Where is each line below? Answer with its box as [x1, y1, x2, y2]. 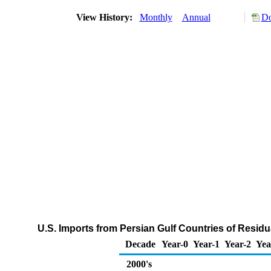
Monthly [139, 12, 172, 22]
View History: [73, 12, 137, 22]
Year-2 [224, 239, 251, 249]
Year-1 [193, 239, 220, 249]
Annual [181, 12, 211, 22]
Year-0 [162, 239, 188, 249]
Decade [125, 239, 155, 249]
